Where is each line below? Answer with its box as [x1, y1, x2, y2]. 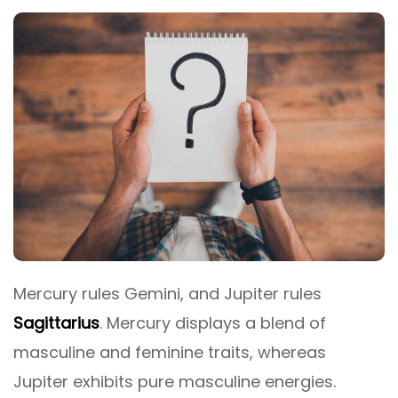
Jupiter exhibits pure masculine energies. [13, 370, 336, 393]
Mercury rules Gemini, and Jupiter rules [13, 282, 322, 305]
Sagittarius [13, 311, 99, 334]
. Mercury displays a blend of [99, 311, 326, 334]
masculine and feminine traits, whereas [13, 340, 326, 363]
